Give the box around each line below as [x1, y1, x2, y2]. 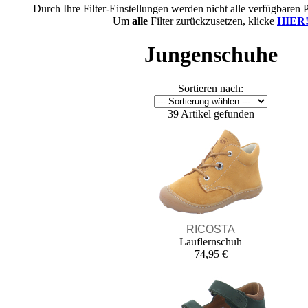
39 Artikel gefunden [167, 107, 254, 120]
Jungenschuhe [144, 42, 278, 67]
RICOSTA [186, 223, 235, 235]
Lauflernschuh [179, 235, 242, 247]
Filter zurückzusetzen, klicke [148, 14, 277, 27]
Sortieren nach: [178, 82, 243, 94]
